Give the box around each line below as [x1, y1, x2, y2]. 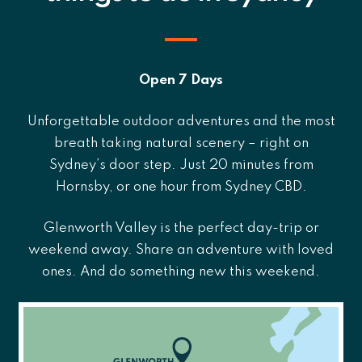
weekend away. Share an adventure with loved [28, 242, 334, 257]
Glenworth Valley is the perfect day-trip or [43, 221, 319, 235]
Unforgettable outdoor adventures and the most [27, 114, 335, 128]
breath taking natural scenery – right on [53, 136, 309, 150]
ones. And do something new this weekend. [42, 264, 320, 279]
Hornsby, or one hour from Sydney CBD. [55, 179, 307, 194]
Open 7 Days [139, 73, 223, 87]
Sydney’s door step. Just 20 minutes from [48, 158, 314, 172]
